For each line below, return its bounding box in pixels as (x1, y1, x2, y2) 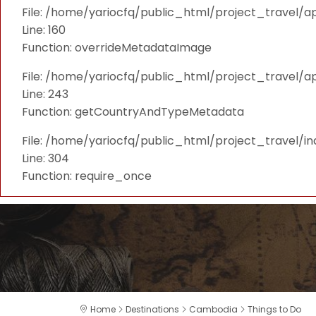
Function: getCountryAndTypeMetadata (22, 104, 244, 120)
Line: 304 (22, 150, 69, 166)
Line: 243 (22, 86, 68, 102)
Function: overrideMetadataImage (22, 39, 212, 56)
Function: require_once (22, 168, 152, 184)
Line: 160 (22, 22, 66, 38)
